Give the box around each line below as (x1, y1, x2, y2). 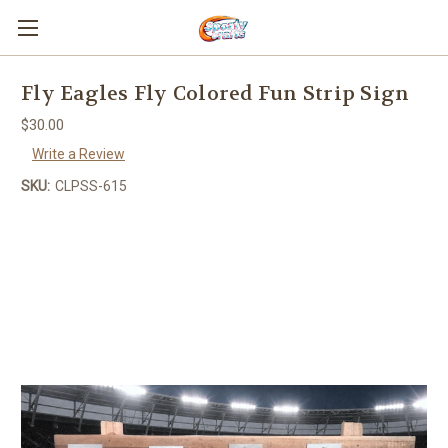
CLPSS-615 (54, 177, 127, 194)
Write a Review (31, 145, 125, 162)
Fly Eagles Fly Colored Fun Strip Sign (21, 81, 410, 107)
